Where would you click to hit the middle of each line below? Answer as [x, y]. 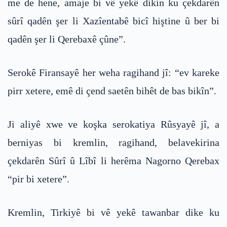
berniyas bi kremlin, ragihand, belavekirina [113, 143]
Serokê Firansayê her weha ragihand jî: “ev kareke [113, 73]
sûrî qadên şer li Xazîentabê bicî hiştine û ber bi [113, 21]
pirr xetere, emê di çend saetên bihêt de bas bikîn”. [112, 91]
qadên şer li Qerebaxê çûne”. [67, 39]
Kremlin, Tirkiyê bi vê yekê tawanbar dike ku [113, 213]
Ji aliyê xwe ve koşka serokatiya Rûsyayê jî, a [113, 124]
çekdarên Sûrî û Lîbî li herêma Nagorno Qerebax [113, 161]
